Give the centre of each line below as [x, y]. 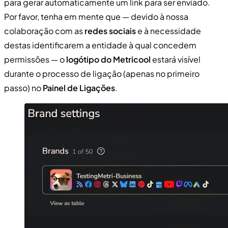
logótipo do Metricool [108, 59]
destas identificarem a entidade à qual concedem [100, 45]
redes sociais [110, 31]
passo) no [23, 88]
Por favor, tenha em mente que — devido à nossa [96, 16]
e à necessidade [168, 31]
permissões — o [35, 59]
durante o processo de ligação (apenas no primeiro [102, 73]
